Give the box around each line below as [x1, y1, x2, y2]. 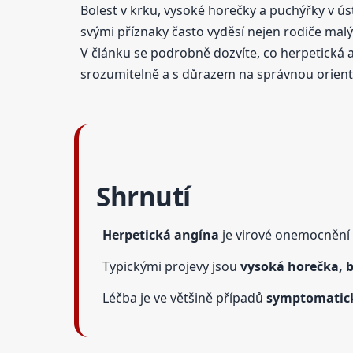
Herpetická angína [102, 225, 220, 243]
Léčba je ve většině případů [102, 288, 267, 307]
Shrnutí [96, 179, 191, 215]
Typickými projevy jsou [102, 257, 241, 275]
